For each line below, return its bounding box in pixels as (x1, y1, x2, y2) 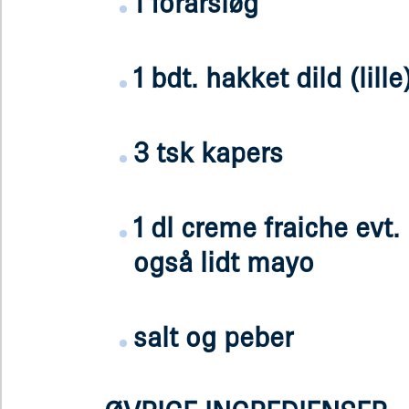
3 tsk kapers (133, 136, 283, 168)
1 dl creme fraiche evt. (133, 211, 400, 243)
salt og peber (133, 320, 293, 352)
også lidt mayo (133, 246, 314, 278)
